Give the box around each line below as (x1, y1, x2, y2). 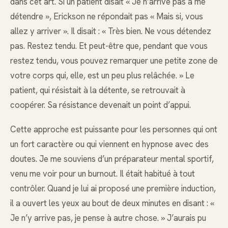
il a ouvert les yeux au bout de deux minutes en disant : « (10, 197, 214, 209)
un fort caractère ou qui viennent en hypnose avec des (10, 138, 209, 150)
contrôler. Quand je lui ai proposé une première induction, (10, 183, 216, 194)
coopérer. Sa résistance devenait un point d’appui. (10, 99, 191, 110)
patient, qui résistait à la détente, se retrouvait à (10, 84, 185, 96)
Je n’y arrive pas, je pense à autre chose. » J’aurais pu (10, 212, 206, 224)
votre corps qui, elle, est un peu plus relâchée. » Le (10, 69, 194, 81)
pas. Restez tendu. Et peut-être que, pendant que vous (10, 40, 208, 51)
